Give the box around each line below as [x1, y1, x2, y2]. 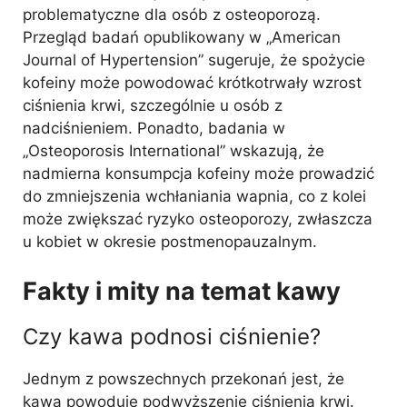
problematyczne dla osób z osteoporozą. [23, 5, 321, 24]
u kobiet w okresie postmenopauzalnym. [23, 233, 317, 251]
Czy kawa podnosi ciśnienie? [23, 323, 321, 350]
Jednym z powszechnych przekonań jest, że [23, 369, 344, 388]
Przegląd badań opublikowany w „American [23, 28, 341, 46]
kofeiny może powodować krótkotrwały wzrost [23, 74, 362, 92]
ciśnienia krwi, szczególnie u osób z [23, 96, 283, 114]
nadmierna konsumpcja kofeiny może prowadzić [23, 164, 374, 183]
